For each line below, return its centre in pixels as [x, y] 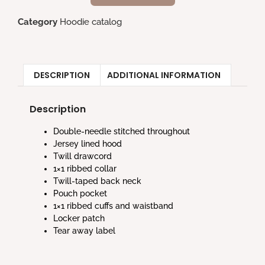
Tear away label [84, 231]
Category [38, 22]
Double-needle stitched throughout [122, 132]
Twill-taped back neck [97, 181]
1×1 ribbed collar [85, 169]
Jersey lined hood [88, 144]
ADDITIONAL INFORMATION [164, 75]
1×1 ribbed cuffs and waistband [113, 206]
